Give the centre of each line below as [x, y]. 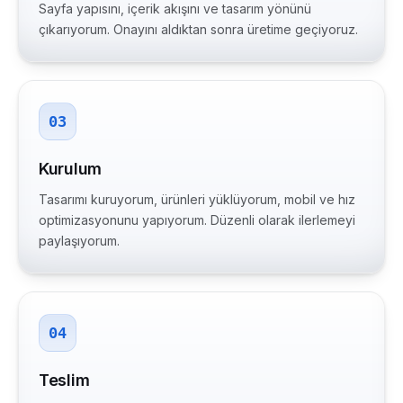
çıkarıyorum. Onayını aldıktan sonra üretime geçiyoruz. [198, 29]
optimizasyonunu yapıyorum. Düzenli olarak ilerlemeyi [197, 220]
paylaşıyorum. [79, 241]
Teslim [64, 380]
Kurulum [71, 169]
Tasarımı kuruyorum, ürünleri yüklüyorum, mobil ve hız [197, 199]
